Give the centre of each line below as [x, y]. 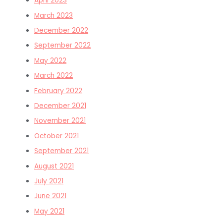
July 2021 [49, 181]
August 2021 [54, 166]
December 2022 [61, 30]
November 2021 [60, 121]
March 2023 [54, 15]
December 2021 [60, 106]
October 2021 [57, 136]
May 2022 [51, 60]
